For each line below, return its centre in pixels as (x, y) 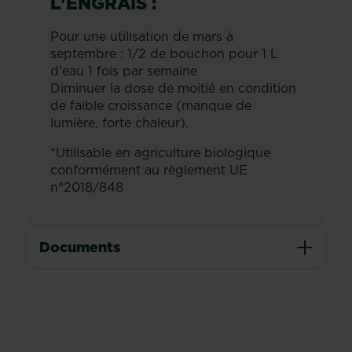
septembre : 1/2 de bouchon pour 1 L (164, 53)
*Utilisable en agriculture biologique (160, 152)
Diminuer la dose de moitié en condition (173, 88)
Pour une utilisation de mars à (142, 36)
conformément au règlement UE (149, 170)
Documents (80, 247)
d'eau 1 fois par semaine (124, 71)
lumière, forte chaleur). (119, 123)
